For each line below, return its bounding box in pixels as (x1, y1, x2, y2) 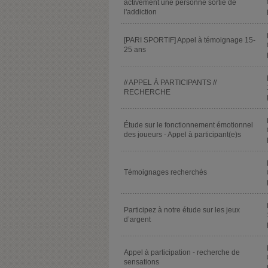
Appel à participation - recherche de (124, 248, 240, 257)
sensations (124, 258, 159, 267)
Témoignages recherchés (124, 168, 207, 177)
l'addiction (124, 8, 157, 17)
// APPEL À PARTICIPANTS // (124, 78, 217, 87)
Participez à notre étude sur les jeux (124, 206, 240, 215)
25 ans (124, 45, 146, 54)
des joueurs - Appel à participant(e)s (124, 130, 241, 139)
